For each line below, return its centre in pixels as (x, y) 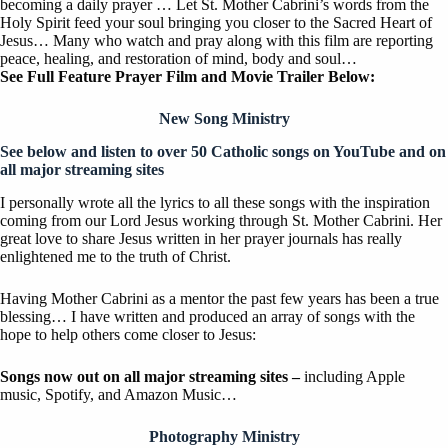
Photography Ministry (224, 436)
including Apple (354, 376)
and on (420, 151)
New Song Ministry (224, 118)
